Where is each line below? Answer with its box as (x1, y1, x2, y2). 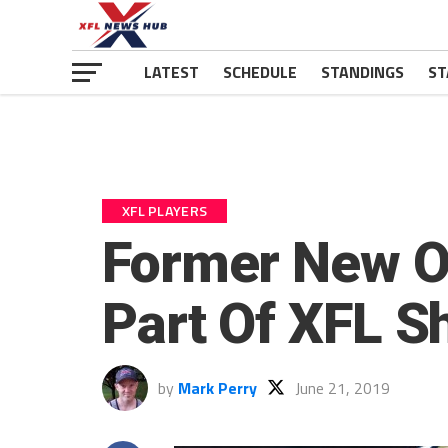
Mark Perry (178, 376, 257, 400)
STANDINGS (321, 60, 404, 84)
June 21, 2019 (295, 376, 390, 400)
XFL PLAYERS (122, 200, 208, 222)
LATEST (144, 60, 199, 84)
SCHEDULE (223, 60, 297, 84)
